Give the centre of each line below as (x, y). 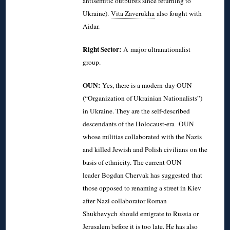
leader (92, 175)
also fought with (178, 13)
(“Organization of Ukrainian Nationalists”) (143, 98)
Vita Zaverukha (133, 13)
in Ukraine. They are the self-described (137, 111)
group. (93, 62)
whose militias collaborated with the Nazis (142, 136)
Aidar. (91, 26)
